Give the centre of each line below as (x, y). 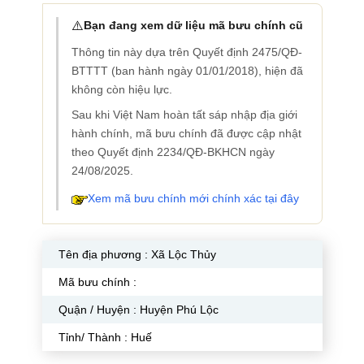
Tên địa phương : (104, 254)
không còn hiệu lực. (121, 89)
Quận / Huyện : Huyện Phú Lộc (138, 310)
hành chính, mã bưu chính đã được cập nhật (186, 133)
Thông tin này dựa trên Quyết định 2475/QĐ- (186, 52)
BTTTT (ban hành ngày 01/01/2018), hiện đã (187, 71)
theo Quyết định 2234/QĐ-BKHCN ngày (173, 152)
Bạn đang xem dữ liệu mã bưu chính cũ (193, 25)
